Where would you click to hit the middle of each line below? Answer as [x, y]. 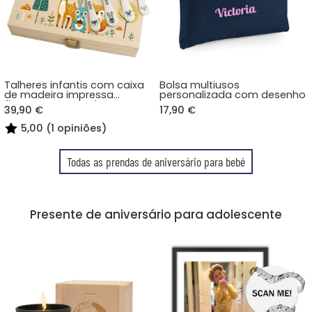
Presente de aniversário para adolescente [156, 214]
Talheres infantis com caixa [74, 85]
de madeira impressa [58, 95]
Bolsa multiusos [200, 85]
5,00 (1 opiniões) [63, 128]
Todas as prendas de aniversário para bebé [156, 162]
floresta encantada [54, 105]
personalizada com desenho [233, 95]
